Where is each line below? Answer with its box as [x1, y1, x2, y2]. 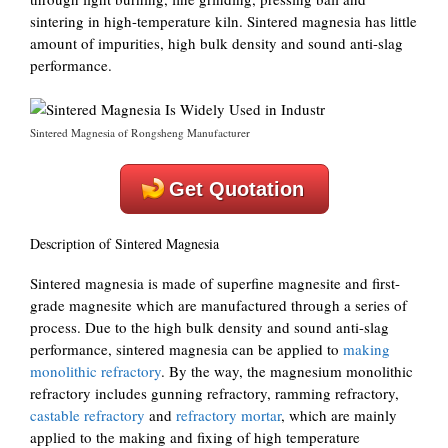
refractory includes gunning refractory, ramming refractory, [30, 383, 399, 403]
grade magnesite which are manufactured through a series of [30, 295, 407, 315]
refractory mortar [176, 405, 281, 425]
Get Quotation [168, 177, 304, 200]
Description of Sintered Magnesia [30, 234, 219, 253]
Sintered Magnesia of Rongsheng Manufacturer [30, 125, 250, 140]
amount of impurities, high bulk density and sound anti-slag [30, 32, 403, 53]
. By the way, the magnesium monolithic [161, 361, 413, 381]
